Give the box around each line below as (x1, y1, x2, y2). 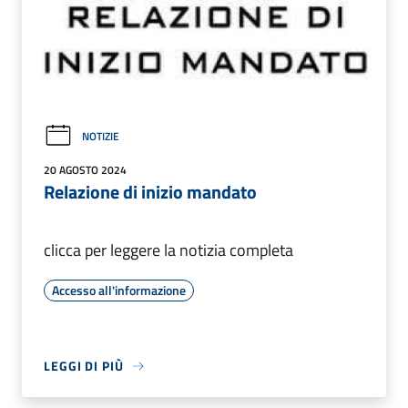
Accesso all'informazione (52, 280, 186, 301)
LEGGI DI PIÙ (44, 356, 124, 376)
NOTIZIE (82, 127, 119, 145)
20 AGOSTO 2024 (44, 161, 127, 179)
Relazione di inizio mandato (44, 178, 257, 207)
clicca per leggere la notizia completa (44, 238, 293, 263)
